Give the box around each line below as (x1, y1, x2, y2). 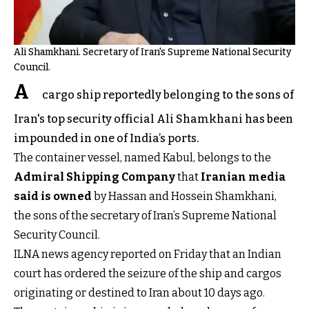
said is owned (14, 190, 92, 203)
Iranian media (201, 170, 286, 184)
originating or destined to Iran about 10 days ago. (14, 286, 265, 300)
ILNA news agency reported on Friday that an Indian (14, 248, 281, 261)
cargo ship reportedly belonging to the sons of (40, 88, 294, 102)
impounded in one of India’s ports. (14, 132, 199, 146)
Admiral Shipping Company (14, 170, 175, 184)
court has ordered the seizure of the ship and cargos (14, 267, 281, 281)
